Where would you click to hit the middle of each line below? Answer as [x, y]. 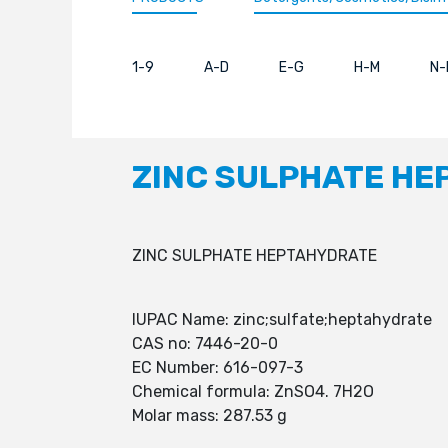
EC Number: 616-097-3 [217, 367]
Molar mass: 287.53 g [209, 415]
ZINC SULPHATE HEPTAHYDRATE [254, 255]
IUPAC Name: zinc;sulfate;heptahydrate [282, 319]
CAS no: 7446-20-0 [205, 343]
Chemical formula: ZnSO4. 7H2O [253, 391]
